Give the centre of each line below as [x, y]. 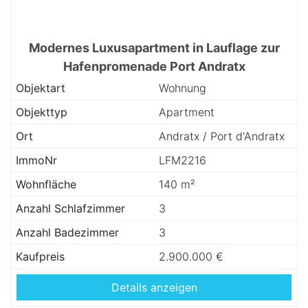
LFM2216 [183, 160]
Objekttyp [42, 112]
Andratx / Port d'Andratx [222, 136]
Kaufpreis [40, 256]
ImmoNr [36, 160]
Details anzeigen [154, 287]
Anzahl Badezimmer [67, 232]
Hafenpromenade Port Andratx [154, 66]
